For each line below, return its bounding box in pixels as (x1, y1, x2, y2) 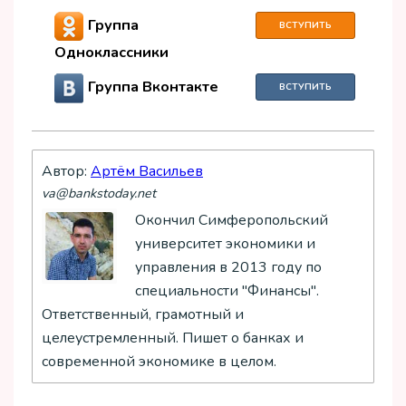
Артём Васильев (91, 161, 203, 182)
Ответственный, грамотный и (42, 304, 244, 325)
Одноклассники (54, 43, 169, 63)
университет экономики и (135, 234, 315, 255)
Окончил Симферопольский (135, 210, 328, 231)
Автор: (42, 161, 91, 182)
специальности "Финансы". (135, 281, 319, 302)
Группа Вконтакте (88, 77, 218, 98)
